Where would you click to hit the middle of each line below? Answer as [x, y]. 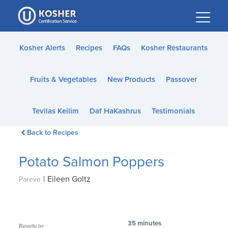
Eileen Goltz [69, 179]
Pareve [30, 179]
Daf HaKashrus [115, 111]
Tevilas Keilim [55, 111]
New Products [131, 79]
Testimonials [173, 111]
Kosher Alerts [42, 48]
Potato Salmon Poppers [92, 162]
